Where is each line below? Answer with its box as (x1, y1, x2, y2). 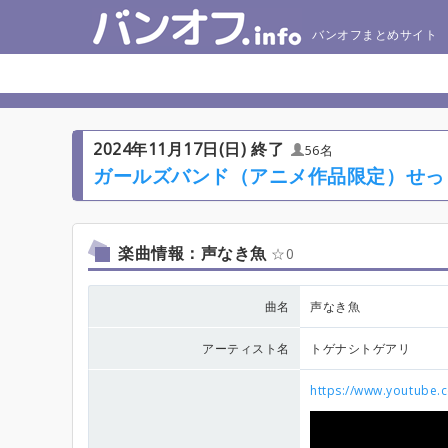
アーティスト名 (202, 340, 290, 357)
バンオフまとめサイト (312, 26, 438, 43)
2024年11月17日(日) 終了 (93, 138, 285, 160)
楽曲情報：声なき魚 (118, 242, 272, 264)
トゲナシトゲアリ (310, 340, 411, 357)
